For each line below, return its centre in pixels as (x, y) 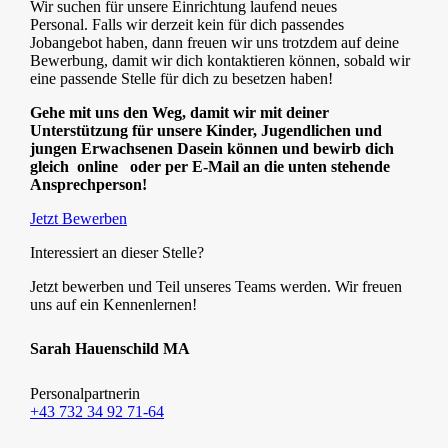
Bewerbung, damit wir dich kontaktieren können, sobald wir (220, 60)
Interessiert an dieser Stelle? (117, 252)
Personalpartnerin (85, 394)
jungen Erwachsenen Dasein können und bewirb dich (212, 148)
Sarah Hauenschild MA (110, 349)
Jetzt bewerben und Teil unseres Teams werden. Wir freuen (216, 286)
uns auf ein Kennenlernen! (113, 304)
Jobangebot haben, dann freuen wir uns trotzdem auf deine (214, 42)
